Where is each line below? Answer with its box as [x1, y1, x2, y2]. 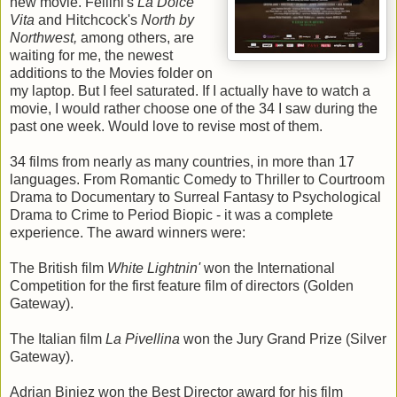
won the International [204, 260, 335, 276]
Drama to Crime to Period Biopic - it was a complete [10, 206, 333, 222]
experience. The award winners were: [10, 224, 245, 240]
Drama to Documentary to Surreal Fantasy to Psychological [10, 189, 381, 205]
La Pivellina [105, 331, 180, 346]
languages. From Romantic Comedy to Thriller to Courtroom [10, 171, 385, 187]
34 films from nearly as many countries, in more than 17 [10, 153, 354, 169]
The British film [10, 260, 107, 276]
